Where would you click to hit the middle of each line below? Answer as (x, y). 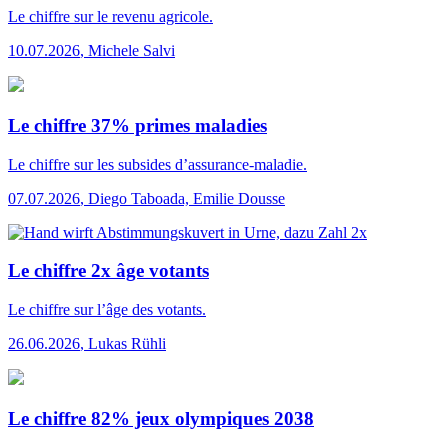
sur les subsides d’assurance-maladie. (188, 164)
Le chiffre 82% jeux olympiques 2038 (161, 418)
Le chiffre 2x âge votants (108, 271)
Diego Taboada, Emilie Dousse (186, 198)
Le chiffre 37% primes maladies (137, 126)
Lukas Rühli (127, 344)
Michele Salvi (131, 51)
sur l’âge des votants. (138, 310)
